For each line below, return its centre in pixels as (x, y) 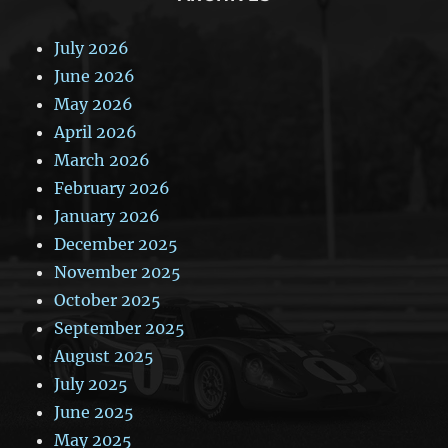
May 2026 (94, 103)
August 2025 (104, 355)
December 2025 (116, 243)
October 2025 (108, 299)
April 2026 (96, 131)
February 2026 (112, 187)
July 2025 (91, 383)
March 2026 (102, 159)
